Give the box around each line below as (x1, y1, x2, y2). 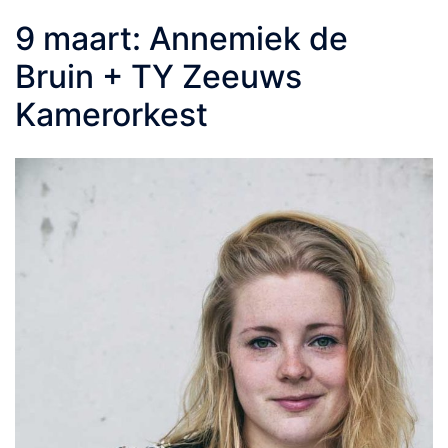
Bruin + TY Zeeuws (15, 56, 302, 96)
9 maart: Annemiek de (15, 18, 348, 58)
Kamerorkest (15, 94, 208, 134)
